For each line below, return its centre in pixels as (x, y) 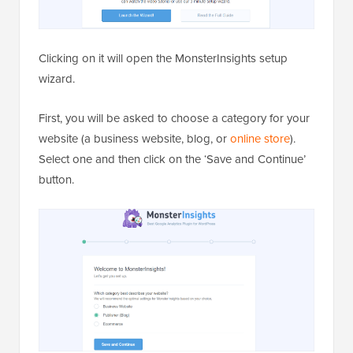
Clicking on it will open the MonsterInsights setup (163, 59)
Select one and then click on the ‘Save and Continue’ (172, 160)
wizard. (57, 79)
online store (260, 139)
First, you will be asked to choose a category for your (174, 119)
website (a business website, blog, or (134, 139)
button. (56, 180)
